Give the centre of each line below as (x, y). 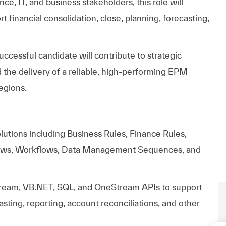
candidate (58, 55)
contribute (115, 55)
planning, (143, 18)
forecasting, (186, 18)
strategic (164, 55)
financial (25, 18)
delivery (34, 71)
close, (112, 18)
